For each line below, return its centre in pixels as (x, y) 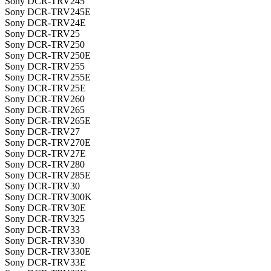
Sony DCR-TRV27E (45, 154)
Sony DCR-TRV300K (48, 197)
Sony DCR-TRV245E (48, 12)
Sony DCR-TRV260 (45, 99)
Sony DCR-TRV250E (48, 56)
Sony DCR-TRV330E (48, 252)
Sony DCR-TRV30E (45, 208)
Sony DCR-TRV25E (45, 88)
